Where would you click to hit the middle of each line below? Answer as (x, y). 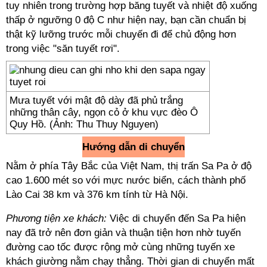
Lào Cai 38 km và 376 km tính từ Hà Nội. (97, 195)
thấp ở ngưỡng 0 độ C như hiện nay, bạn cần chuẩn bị (126, 20)
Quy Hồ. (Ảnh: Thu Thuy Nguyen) (84, 124)
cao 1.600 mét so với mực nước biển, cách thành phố (126, 180)
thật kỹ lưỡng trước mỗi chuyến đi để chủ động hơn (121, 34)
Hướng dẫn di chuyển (133, 147)
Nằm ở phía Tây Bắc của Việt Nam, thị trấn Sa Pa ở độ (129, 166)
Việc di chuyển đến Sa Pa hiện (176, 218)
